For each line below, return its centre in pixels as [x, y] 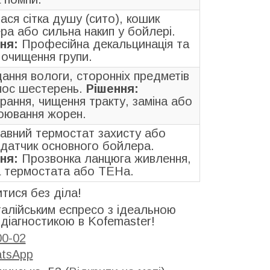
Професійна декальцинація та [104, 44]
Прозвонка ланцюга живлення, [105, 159]
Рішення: [112, 89]
